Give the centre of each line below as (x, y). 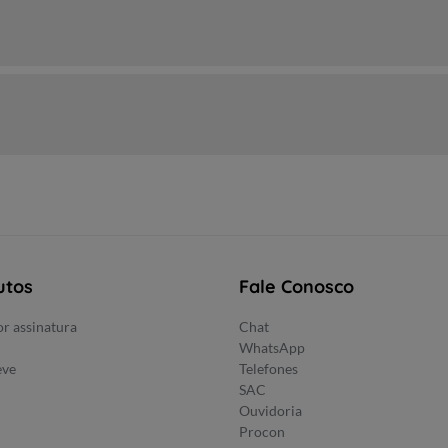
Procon (262, 431)
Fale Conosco (296, 286)
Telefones (268, 368)
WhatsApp (272, 347)
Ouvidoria (270, 410)
